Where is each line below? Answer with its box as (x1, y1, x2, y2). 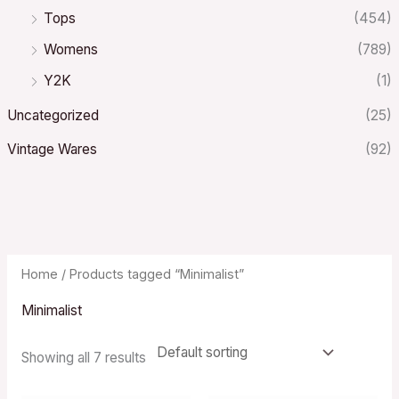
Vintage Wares (7, 141, 98, 159)
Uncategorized (7, 106, 100, 124)
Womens (44, 40, 99, 58)
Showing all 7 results (20, 348, 146, 366)
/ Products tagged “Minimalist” (57, 265, 244, 281)
